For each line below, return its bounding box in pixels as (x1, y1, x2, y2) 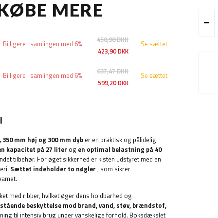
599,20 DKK (98, 78, 129, 88)
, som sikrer (96, 164, 130, 174)
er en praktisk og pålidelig (83, 135, 156, 145)
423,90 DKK (98, 46, 129, 56)
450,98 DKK (97, 35, 129, 44)
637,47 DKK (97, 66, 129, 76)
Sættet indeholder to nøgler (10, 164, 96, 174)
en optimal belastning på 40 (78, 145, 162, 154)
